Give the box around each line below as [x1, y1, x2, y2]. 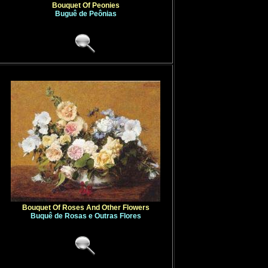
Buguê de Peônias [54, 10, 117, 18]
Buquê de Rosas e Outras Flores [30, 212, 141, 220]
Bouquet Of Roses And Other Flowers [22, 203, 150, 212]
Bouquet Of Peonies [51, 1, 120, 10]
